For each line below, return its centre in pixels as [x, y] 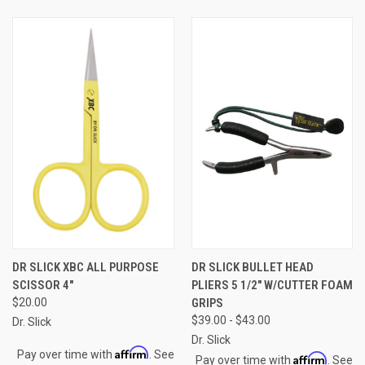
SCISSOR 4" [43, 285]
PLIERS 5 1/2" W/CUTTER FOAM [272, 285]
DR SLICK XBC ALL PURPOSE [86, 267]
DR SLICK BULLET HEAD [252, 267]
